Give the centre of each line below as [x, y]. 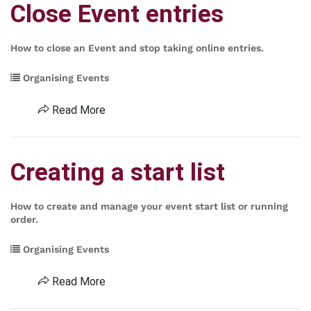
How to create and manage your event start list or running [149, 206]
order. [24, 219]
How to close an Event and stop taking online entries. [137, 48]
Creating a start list [118, 173]
